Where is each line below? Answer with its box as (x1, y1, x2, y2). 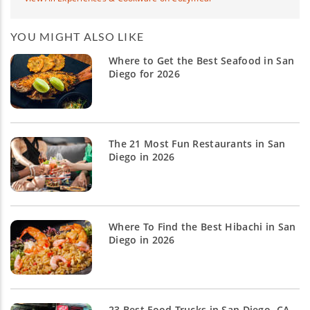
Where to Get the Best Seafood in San (109, 54, 295, 68)
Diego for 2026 (109, 67, 180, 81)
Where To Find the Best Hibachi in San (109, 220, 296, 234)
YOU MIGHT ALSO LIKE (10, 30, 145, 44)
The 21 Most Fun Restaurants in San (109, 137, 286, 151)
